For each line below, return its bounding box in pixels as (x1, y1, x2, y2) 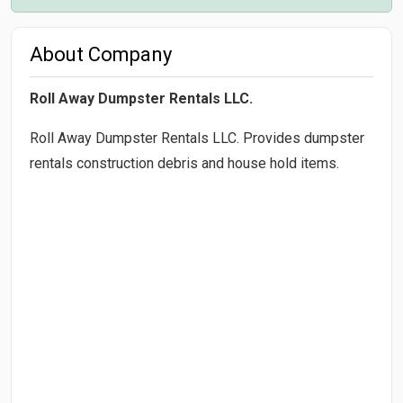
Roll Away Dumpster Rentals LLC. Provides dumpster (30, 129, 364, 147)
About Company (30, 42, 172, 66)
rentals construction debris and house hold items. (30, 154, 339, 172)
